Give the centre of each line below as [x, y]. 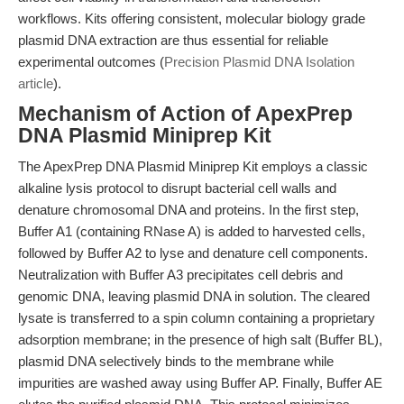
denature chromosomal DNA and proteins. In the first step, [188, 210]
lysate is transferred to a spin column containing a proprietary [197, 318]
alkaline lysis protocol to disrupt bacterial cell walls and [177, 188]
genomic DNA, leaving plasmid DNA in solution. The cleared [194, 296]
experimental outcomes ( [91, 62]
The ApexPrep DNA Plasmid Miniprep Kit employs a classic [193, 166]
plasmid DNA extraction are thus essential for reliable [173, 40]
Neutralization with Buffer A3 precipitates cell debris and [180, 275]
